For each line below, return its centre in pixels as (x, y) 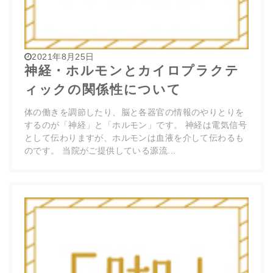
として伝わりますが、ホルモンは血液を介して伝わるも (134, 138)
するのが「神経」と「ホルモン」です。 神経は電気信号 (136, 125)
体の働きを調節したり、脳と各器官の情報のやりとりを (134, 112)
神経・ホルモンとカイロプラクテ (132, 70)
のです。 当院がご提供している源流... (100, 151)
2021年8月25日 (63, 57)
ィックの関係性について (103, 89)
